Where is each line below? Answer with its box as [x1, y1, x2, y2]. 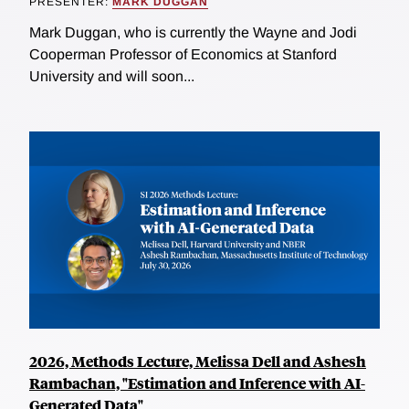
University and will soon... [29, 68, 194, 84]
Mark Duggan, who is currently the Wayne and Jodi [29, 24, 357, 40]
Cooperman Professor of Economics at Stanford [29, 46, 337, 62]
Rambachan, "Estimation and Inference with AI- [29, 372, 365, 393]
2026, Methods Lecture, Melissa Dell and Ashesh [29, 350, 366, 372]
